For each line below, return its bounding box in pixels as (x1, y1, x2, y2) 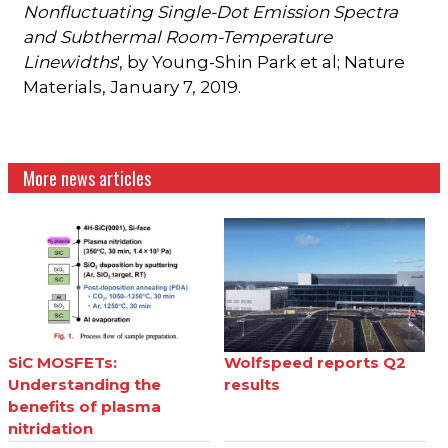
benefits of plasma (8, 396, 162, 416)
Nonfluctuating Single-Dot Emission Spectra (23, 2, 399, 23)
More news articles (23, 165, 152, 192)
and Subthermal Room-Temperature (23, 27, 333, 48)
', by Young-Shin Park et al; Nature (117, 52, 406, 73)
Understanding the (8, 374, 162, 394)
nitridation (8, 418, 94, 438)
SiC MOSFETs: (8, 352, 118, 372)
